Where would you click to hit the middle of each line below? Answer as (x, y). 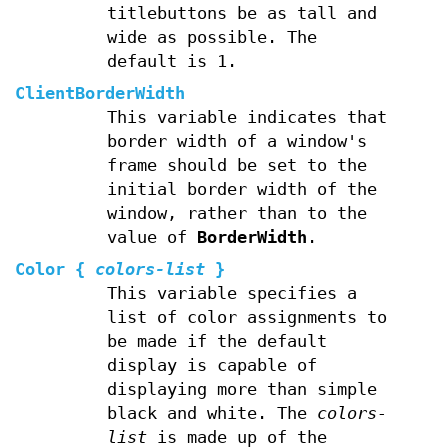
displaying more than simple (241, 389)
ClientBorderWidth (100, 93)
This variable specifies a (231, 293)
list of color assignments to (246, 317)
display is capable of (211, 365)
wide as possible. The (211, 37)
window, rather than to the (236, 213)
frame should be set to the (236, 165)
